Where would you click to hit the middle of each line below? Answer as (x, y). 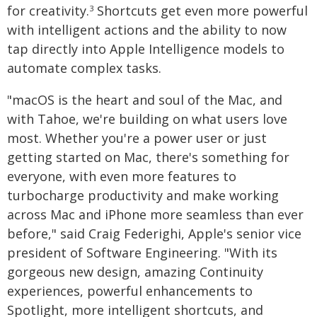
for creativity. (48, 11)
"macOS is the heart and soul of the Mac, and (145, 100)
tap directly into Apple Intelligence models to (146, 49)
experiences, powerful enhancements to (130, 291)
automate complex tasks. (84, 68)
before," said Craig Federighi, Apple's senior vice (154, 234)
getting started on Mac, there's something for (148, 157)
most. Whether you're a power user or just (137, 138)
